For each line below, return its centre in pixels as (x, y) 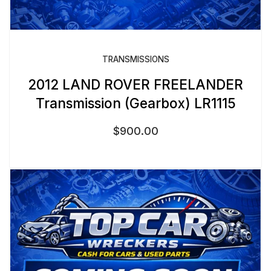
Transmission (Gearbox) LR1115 (135, 103)
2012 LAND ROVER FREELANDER (135, 85)
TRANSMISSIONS (135, 60)
